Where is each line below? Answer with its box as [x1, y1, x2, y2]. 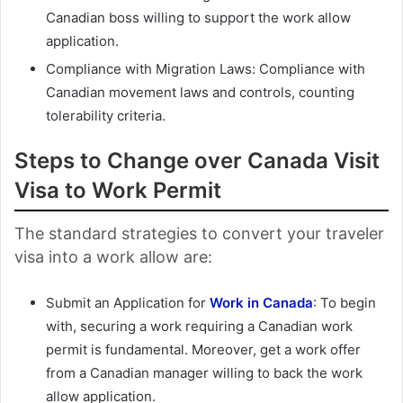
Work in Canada [210, 294, 313, 312]
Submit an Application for [46, 294, 210, 312]
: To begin [313, 294, 376, 312]
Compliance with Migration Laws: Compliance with [46, 60, 365, 78]
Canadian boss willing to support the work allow [46, 9, 351, 27]
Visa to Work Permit [14, 177, 221, 204]
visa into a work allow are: [14, 247, 212, 267]
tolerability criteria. [46, 107, 166, 125]
